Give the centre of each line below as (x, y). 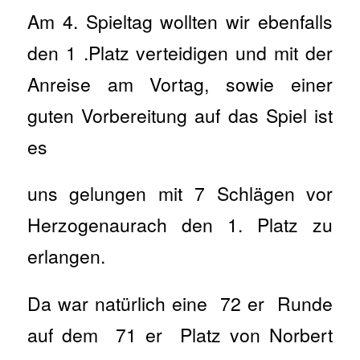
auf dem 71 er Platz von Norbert (180, 334)
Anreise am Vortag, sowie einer (180, 84)
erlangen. (66, 256)
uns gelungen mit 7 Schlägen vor (180, 194)
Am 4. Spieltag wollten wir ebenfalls (180, 21)
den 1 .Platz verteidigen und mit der (180, 52)
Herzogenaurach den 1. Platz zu (180, 225)
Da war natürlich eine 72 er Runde (180, 303)
